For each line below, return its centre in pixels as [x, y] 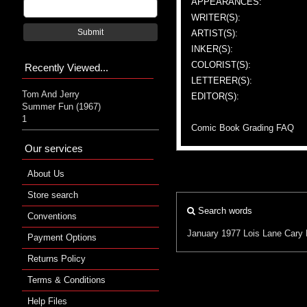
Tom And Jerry [51, 94]
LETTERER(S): [222, 80]
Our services [54, 148]
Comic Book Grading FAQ [243, 127]
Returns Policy [57, 258]
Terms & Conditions [66, 280]
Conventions [52, 216]
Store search [53, 195]
